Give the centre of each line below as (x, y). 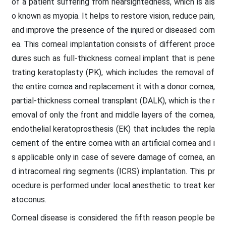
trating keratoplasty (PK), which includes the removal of (113, 72)
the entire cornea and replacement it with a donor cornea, (113, 86)
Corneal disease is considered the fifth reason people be (113, 217)
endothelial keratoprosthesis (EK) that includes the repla (113, 129)
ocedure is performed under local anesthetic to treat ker (113, 185)
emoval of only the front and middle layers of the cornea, (113, 115)
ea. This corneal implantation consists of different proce (113, 44)
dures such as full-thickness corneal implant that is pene (113, 58)
